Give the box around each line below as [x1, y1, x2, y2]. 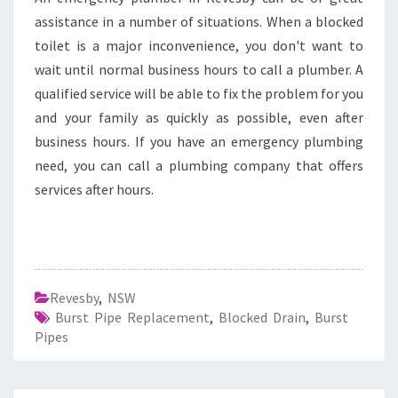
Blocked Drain [219, 308, 306, 326]
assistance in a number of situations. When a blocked [35, 12, 363, 30]
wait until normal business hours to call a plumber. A [35, 60, 363, 78]
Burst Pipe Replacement [55, 308, 210, 326]
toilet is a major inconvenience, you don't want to [35, 36, 363, 54]
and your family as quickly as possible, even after [35, 108, 363, 126]
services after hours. [35, 180, 154, 198]
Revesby [50, 289, 99, 306]
